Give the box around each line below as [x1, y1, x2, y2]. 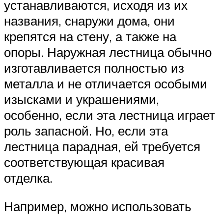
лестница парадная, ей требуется [4, 138, 200, 155]
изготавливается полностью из [4, 60, 184, 76]
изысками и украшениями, [4, 91, 159, 108]
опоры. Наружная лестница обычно [4, 44, 212, 60]
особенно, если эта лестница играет [4, 107, 215, 123]
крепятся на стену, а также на [4, 28, 176, 45]
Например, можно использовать [4, 198, 192, 214]
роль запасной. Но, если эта [4, 123, 168, 139]
